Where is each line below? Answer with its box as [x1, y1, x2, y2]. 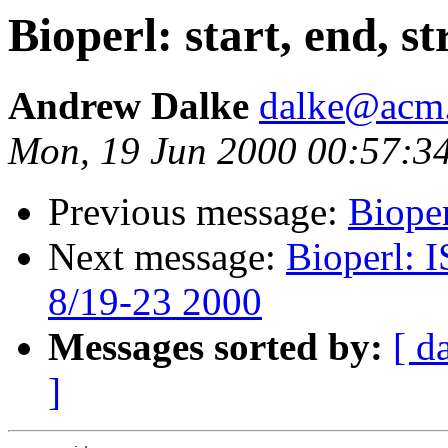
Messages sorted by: [48, 325, 383, 369]
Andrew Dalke [8, 84, 259, 128]
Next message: [48, 235, 286, 279]
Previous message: [48, 190, 348, 234]
